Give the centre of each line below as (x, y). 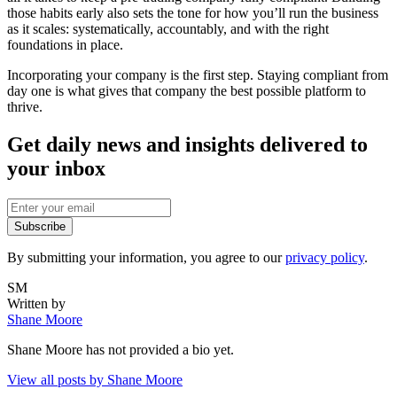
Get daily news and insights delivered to (187, 144)
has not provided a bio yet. (158, 349)
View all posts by (57, 379)
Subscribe (40, 226)
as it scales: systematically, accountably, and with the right (168, 28)
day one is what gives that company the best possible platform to (187, 90)
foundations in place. (65, 44)
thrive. (25, 106)
